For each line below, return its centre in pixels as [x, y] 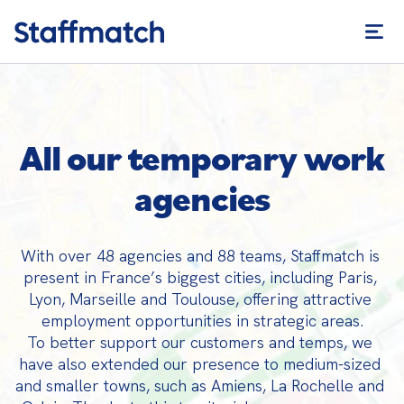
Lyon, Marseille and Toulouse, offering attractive [200, 299]
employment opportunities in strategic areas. [202, 321]
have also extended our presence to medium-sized [200, 364]
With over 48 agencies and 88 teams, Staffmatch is [200, 256]
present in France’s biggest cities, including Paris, [200, 277]
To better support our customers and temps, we [200, 342]
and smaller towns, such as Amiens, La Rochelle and [200, 386]
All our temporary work [202, 157]
